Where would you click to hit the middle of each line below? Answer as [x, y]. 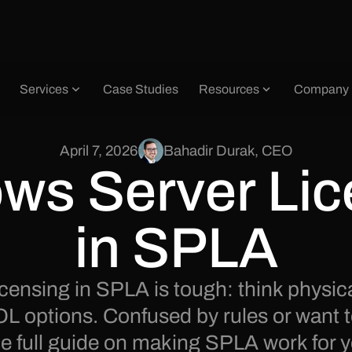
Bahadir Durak [209, 150]
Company [321, 89]
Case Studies [141, 89]
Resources [229, 89]
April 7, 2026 [99, 150]
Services [44, 89]
